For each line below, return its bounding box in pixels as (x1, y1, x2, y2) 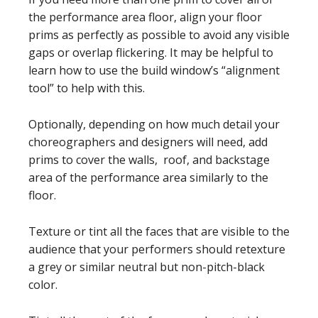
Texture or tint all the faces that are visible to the (28, 224, 290, 239)
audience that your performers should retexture (28, 241, 285, 257)
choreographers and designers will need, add (28, 134, 268, 150)
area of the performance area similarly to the (28, 170, 268, 185)
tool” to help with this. (28, 80, 145, 96)
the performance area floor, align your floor (28, 9, 262, 25)
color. (28, 277, 57, 292)
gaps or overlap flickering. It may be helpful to (28, 45, 273, 60)
